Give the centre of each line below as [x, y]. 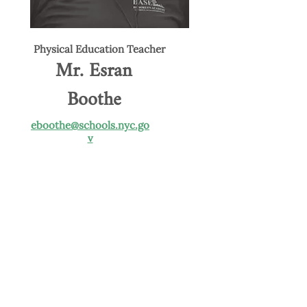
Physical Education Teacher [99, 49]
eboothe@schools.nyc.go [90, 125]
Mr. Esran [94, 71]
